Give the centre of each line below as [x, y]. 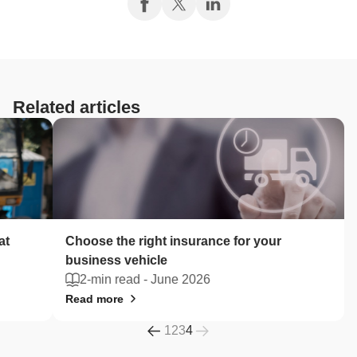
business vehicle [117, 261]
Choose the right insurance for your [174, 241]
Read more [95, 299]
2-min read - [116, 280]
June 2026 [181, 280]
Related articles [76, 108]
